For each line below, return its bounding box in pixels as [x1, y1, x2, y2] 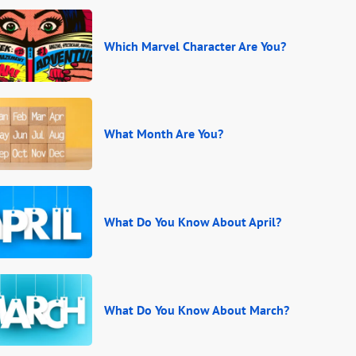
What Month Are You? [104, 126, 223, 142]
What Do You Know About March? [104, 301, 289, 318]
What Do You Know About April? [104, 214, 281, 230]
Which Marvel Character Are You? [104, 37, 286, 54]
